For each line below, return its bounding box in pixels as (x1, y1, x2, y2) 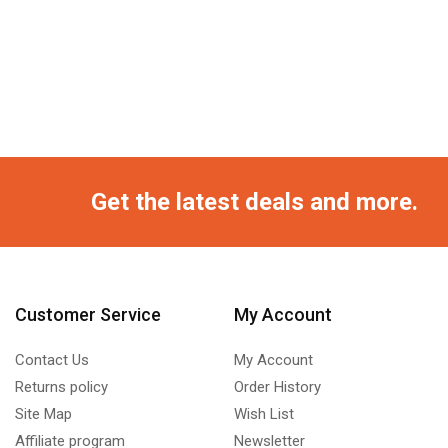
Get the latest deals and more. (90, 187, 418, 216)
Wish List (233, 404, 294, 423)
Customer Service (14, 303, 161, 325)
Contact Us (14, 350, 89, 369)
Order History (233, 377, 321, 396)
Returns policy (14, 377, 108, 396)
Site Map (14, 404, 72, 423)
